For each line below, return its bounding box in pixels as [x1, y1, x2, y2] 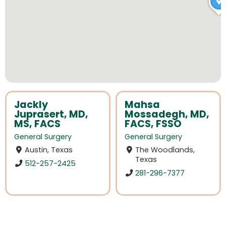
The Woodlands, [135, 145, 195, 155]
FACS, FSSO [125, 117, 182, 131]
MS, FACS [14, 117, 61, 131]
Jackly [14, 98, 48, 111]
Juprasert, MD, [14, 107, 88, 121]
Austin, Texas [25, 145, 73, 155]
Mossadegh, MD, [125, 107, 209, 121]
